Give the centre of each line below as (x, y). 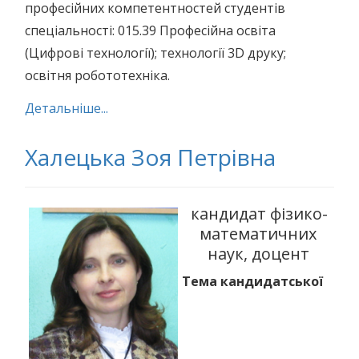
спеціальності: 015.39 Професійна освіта (150, 30)
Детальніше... (67, 108)
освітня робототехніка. (97, 75)
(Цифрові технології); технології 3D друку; (155, 53)
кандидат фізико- (259, 214)
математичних (258, 234)
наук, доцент (258, 254)
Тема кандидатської (252, 281)
